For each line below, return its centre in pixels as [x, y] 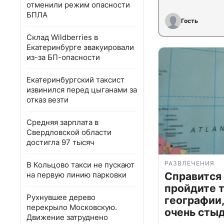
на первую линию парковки [76, 175]
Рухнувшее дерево [61, 197]
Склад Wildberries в [62, 37]
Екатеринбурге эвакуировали [80, 47]
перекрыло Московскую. [72, 207]
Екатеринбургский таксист [75, 80]
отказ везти [47, 100]
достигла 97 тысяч [60, 142]
